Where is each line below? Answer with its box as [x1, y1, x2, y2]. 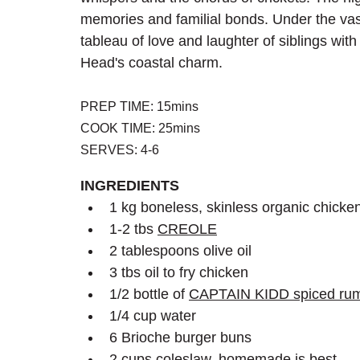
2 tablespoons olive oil [109, 243, 252, 260]
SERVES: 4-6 [80, 143, 159, 157]
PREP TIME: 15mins [80, 100, 198, 114]
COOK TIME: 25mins [80, 121, 200, 136]
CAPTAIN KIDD [189, 286, 289, 303]
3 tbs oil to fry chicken [109, 264, 252, 281]
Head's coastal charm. [80, 55, 223, 72]
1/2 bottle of [109, 286, 189, 303]
